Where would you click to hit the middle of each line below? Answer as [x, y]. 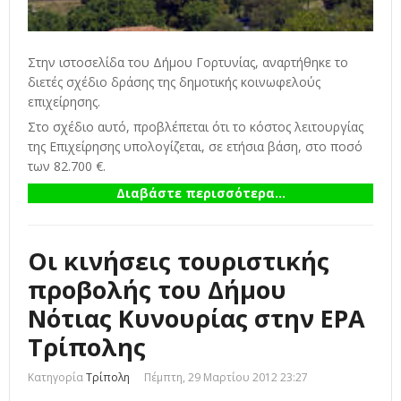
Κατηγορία [55, 377]
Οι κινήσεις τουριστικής [179, 260]
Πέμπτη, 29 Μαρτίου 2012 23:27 [226, 377]
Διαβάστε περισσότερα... [200, 192]
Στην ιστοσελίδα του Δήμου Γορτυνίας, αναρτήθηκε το [188, 63]
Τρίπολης [87, 346]
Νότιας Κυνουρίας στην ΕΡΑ [196, 318]
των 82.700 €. [67, 166]
